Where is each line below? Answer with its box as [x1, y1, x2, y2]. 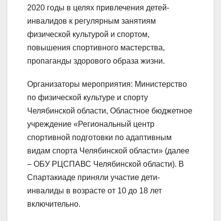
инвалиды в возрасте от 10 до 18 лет [27, 186, 162, 195]
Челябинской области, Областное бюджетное [27, 107, 192, 115]
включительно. [27, 200, 80, 209]
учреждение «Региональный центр [27, 120, 154, 129]
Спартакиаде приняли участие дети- [27, 173, 160, 182]
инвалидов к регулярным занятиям [27, 17, 156, 26]
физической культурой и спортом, [27, 30, 149, 39]
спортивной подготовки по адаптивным [27, 133, 172, 142]
